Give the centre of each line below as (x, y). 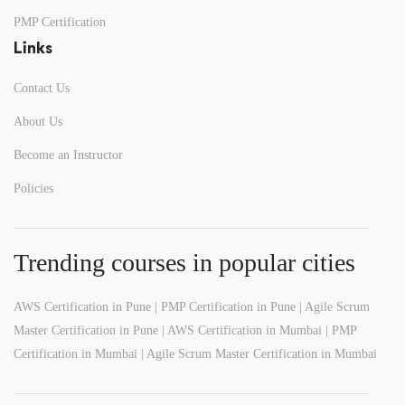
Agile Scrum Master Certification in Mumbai (262, 353)
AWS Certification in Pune (82, 306)
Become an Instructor (68, 155)
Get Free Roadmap (202, 114)
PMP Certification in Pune (228, 306)
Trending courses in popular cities (184, 262)
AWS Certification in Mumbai (245, 330)
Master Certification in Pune (86, 330)
